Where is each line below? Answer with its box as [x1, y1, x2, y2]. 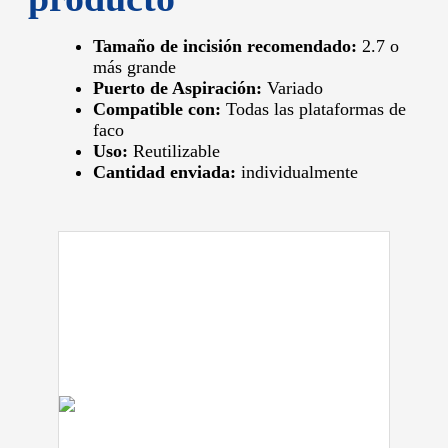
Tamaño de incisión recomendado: [93, 35, 357, 56]
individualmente [236, 161, 358, 182]
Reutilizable [128, 140, 220, 161]
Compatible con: [93, 98, 221, 119]
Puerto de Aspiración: [93, 77, 262, 98]
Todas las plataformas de [221, 98, 406, 119]
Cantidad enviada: [93, 161, 236, 182]
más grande [93, 56, 176, 77]
